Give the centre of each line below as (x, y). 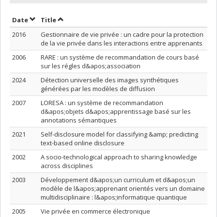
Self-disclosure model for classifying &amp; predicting (119, 134)
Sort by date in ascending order (81, 19)
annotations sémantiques (79, 120)
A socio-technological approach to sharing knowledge (119, 157)
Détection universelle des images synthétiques (110, 80)
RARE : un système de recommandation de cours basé (120, 57)
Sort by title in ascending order (108, 19)
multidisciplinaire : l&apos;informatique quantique (114, 197)
